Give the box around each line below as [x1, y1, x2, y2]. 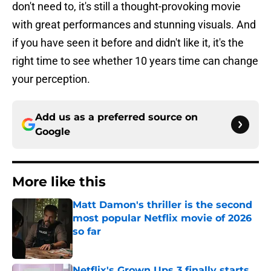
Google [35, 126, 70, 138]
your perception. [12, 73, 90, 86]
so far [73, 226, 101, 238]
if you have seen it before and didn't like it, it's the [12, 36, 244, 50]
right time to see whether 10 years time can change [12, 54, 258, 68]
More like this [12, 174, 106, 191]
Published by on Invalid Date [72, 238, 177, 249]
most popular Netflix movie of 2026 [73, 212, 252, 224]
